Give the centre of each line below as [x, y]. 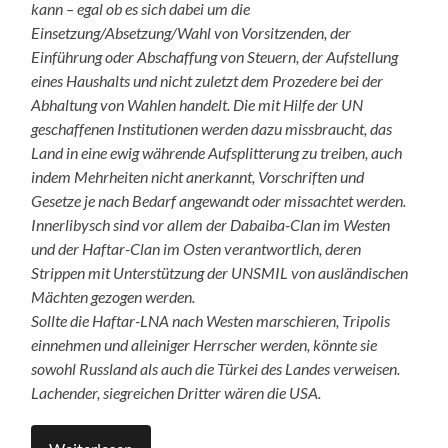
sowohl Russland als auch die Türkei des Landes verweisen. [216, 368]
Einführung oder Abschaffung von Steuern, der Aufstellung [215, 56]
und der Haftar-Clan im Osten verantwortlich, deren [196, 248]
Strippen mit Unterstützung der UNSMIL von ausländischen [220, 272]
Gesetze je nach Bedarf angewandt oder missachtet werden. [219, 200]
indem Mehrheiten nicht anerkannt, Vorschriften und [198, 176]
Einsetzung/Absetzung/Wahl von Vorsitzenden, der [191, 32]
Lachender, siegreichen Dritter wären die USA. [176, 392]
